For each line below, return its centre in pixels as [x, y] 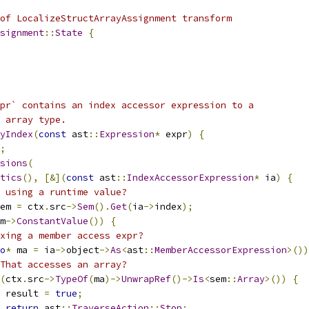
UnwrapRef [146, 279]
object [83, 250]
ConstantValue [52, 221]
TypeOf [72, 279]
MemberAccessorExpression [221, 250]
